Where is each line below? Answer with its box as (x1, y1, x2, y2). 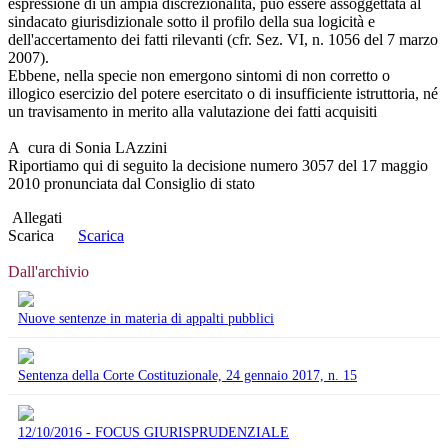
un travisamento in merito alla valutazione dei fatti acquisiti (8, 102, 377, 120)
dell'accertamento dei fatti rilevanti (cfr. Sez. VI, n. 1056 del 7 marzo (8, 30, 438, 48)
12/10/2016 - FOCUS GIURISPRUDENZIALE (18, 424, 289, 440)
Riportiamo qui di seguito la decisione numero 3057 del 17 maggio (8, 156, 428, 174)
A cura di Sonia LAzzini (8, 138, 167, 156)
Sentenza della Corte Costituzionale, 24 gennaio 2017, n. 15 (18, 367, 357, 383)
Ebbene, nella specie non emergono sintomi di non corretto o (8, 66, 390, 84)
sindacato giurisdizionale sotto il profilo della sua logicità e (8, 12, 375, 30)
